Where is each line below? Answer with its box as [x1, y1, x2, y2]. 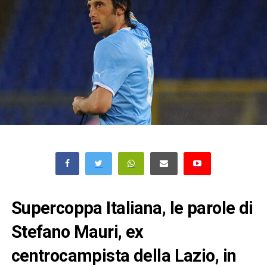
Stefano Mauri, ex [11, 221, 144, 242]
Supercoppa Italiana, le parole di [11, 197, 253, 218]
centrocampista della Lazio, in [11, 245, 237, 266]
